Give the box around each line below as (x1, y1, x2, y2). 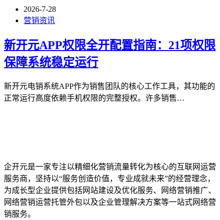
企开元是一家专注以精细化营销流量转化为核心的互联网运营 (4, 162, 216, 171)
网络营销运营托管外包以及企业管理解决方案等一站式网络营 (4, 197, 216, 206)
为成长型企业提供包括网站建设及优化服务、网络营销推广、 (4, 186, 216, 194)
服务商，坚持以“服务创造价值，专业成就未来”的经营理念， (4, 174, 215, 183)
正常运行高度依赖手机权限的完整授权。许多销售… (4, 93, 185, 102)
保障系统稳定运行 (4, 55, 98, 69)
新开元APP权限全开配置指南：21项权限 (4, 38, 216, 52)
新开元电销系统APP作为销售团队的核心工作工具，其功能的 (4, 82, 215, 90)
